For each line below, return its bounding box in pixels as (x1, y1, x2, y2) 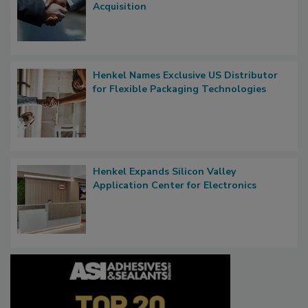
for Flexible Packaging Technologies (93, 82, 266, 96)
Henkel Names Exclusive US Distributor (93, 68, 278, 82)
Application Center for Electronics (93, 178, 256, 192)
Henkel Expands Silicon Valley (93, 164, 236, 178)
